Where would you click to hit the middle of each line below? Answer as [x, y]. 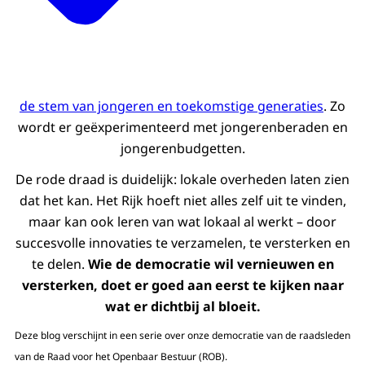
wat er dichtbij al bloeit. [182, 307]
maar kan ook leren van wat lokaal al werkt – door [182, 222]
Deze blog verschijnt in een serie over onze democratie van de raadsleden [182, 336]
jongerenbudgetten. [182, 149]
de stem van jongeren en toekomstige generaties [172, 106]
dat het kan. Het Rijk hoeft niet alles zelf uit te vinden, [182, 201]
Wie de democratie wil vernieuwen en [211, 264]
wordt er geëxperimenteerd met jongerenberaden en [182, 128]
